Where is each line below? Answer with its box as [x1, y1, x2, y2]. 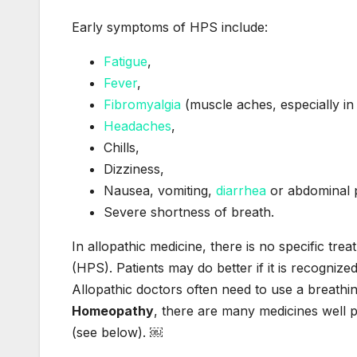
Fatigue [104, 53, 147, 70]
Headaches [104, 118, 171, 135]
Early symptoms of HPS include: [72, 19, 268, 36]
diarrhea [216, 182, 266, 199]
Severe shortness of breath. [104, 204, 274, 221]
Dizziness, [104, 161, 164, 178]
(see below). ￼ [72, 324, 163, 341]
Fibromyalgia [104, 96, 181, 113]
